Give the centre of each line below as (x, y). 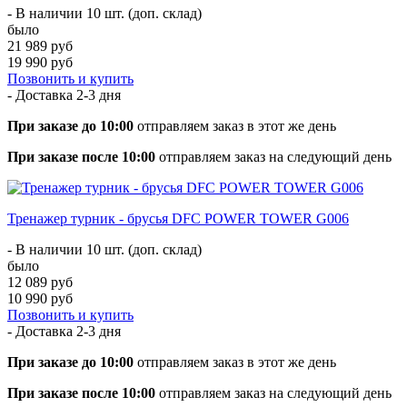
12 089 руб (40, 282)
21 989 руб (40, 45)
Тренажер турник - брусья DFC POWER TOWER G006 (178, 218)
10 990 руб (40, 298)
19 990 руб (40, 62)
